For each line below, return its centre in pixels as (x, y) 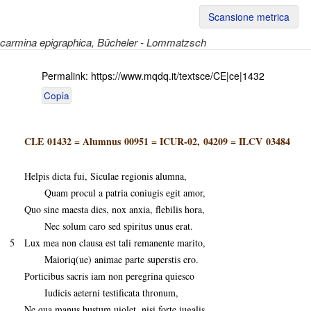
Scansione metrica (249, 17)
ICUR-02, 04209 (194, 141)
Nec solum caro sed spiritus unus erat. (109, 226)
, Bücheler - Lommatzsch (149, 42)
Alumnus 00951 (116, 141)
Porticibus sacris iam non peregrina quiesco (109, 276)
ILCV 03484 (264, 141)
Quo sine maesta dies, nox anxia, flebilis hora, (115, 209)
